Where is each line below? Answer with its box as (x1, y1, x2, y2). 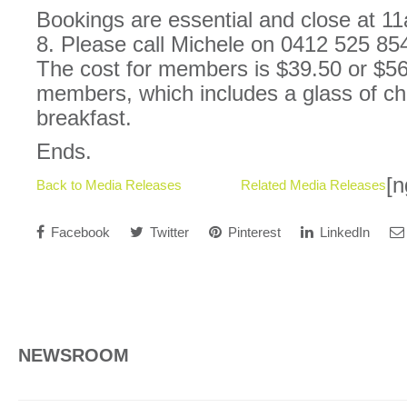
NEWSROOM (18, 345, 129, 365)
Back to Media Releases (36, 177, 182, 193)
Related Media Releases (241, 177, 386, 193)
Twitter (146, 224, 189, 240)
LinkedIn (316, 224, 370, 240)
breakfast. (36, 105, 132, 130)
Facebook (47, 224, 110, 240)
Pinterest (224, 224, 281, 240)
